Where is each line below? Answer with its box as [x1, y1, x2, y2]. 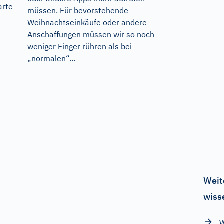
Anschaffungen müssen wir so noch [27, 29, 154, 40]
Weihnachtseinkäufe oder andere [27, 17, 147, 28]
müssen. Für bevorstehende [27, 5, 128, 16]
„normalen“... [27, 53, 75, 64]
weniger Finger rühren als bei [27, 41, 132, 52]
